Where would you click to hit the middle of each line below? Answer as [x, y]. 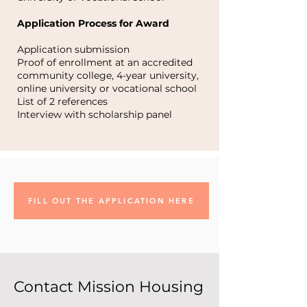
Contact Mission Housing [109, 287]
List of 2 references [65, 101]
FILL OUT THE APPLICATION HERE [111, 201]
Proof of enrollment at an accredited [105, 62]
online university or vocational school [108, 88]
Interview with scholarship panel [96, 114]
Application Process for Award [95, 23]
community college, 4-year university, [108, 75]
